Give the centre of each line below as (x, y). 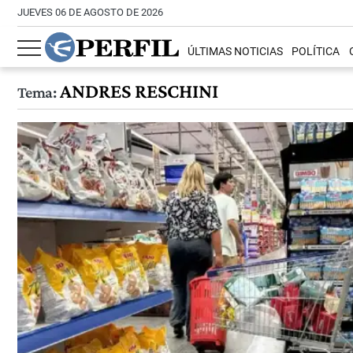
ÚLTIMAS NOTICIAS (236, 52)
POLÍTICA (316, 52)
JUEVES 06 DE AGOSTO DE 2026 (90, 12)
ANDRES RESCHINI (137, 91)
